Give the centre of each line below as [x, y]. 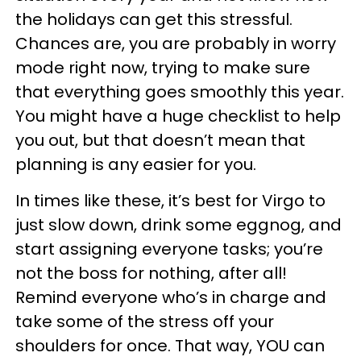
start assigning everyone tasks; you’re [169, 249]
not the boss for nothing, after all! [151, 273]
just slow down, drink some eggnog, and [178, 224]
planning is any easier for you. [136, 164]
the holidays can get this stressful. [154, 19]
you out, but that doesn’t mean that [160, 140]
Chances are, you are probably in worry [176, 43]
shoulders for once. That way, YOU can [170, 345]
